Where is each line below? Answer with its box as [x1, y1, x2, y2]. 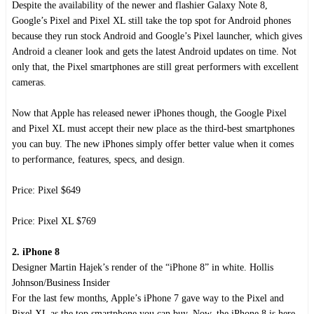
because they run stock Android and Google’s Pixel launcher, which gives [12, 30, 302, 41]
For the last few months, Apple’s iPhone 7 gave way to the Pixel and [12, 292, 284, 303]
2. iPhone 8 [12, 246, 60, 257]
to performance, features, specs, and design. [12, 153, 185, 165]
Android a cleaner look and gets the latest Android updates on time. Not [12, 46, 296, 57]
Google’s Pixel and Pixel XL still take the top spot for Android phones [12, 15, 291, 26]
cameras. [12, 76, 46, 88]
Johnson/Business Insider [12, 277, 110, 288]
